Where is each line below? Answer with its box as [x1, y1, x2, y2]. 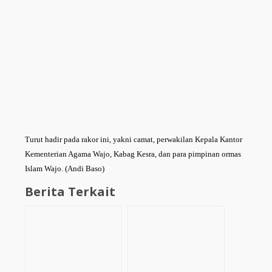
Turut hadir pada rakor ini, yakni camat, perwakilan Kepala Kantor [25, 134, 242, 144]
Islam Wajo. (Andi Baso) [25, 163, 104, 173]
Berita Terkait [25, 183, 115, 200]
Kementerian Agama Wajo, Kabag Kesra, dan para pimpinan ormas [25, 149, 241, 158]
